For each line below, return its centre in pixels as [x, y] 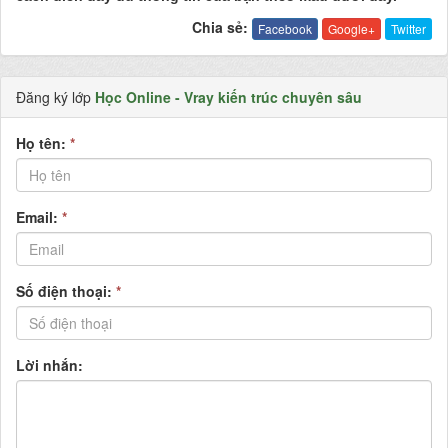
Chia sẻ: [220, 26]
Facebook [285, 29]
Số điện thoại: [66, 291]
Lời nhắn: [49, 365]
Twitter [408, 29]
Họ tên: [43, 143]
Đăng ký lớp [55, 97]
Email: [39, 217]
